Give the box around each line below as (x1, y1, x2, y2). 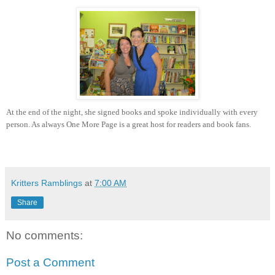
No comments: (6, 229, 83, 242)
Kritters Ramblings (11, 178, 82, 188)
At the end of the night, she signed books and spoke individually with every (6, 107, 258, 117)
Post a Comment (6, 255, 95, 269)
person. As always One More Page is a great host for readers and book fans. (6, 120, 251, 130)
